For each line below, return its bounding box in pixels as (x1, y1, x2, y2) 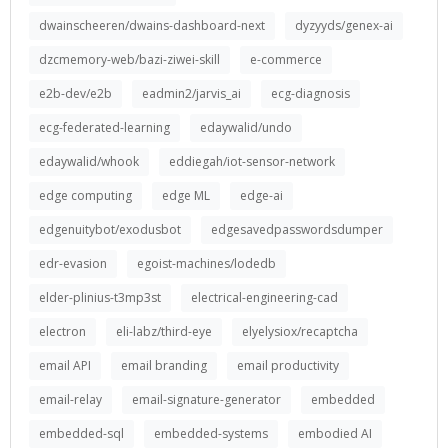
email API (39, 357, 91, 374)
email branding (121, 357, 207, 374)
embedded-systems (154, 425, 268, 442)
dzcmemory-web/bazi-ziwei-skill (39, 51, 220, 68)
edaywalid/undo (200, 119, 292, 136)
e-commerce (250, 51, 322, 68)
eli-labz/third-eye (116, 323, 212, 340)
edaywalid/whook (39, 153, 139, 170)
